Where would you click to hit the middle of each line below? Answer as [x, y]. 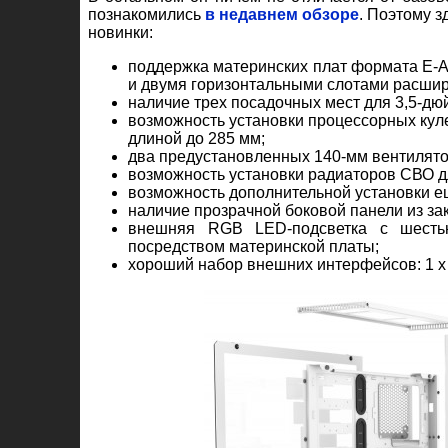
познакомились [146, 15]
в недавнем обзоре [282, 15]
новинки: [120, 33]
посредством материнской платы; [253, 247]
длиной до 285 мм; [196, 139]
